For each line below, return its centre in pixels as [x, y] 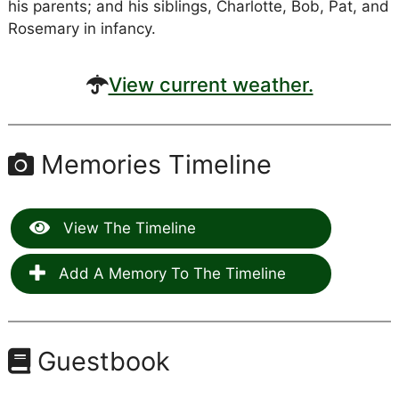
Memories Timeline [152, 164]
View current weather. [211, 85]
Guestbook [100, 361]
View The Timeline [127, 228]
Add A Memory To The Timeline [170, 273]
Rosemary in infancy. [81, 28]
